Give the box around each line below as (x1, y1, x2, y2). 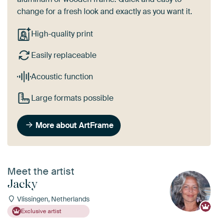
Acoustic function (31, 72, 93, 82)
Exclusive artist (21, 207, 61, 215)
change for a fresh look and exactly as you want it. (17, 6, 192, 17)
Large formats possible (31, 92, 113, 103)
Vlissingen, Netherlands (15, 194, 90, 203)
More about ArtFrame (36, 120, 114, 130)
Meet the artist (7, 164, 74, 178)
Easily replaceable (31, 50, 96, 61)
